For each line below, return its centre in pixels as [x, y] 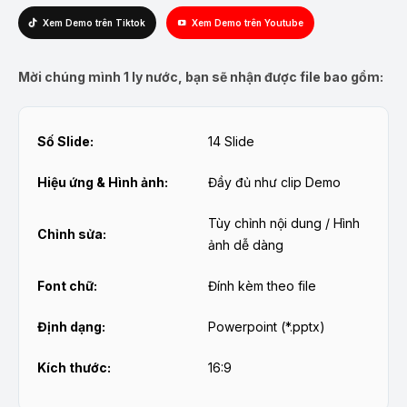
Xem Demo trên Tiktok [94, 23]
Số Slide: [65, 142]
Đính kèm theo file [262, 286]
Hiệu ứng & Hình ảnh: [103, 183]
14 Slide [231, 142]
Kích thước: [74, 368]
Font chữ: [67, 286]
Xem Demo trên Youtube [248, 23]
